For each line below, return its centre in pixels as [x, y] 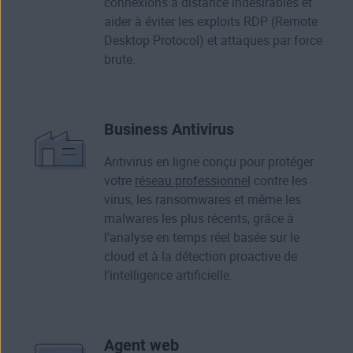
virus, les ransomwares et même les [203, 200]
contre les [279, 181]
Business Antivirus [169, 130]
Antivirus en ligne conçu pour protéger [209, 162]
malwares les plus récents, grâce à [199, 219]
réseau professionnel [193, 181]
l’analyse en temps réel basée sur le [202, 238]
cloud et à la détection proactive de [201, 257]
